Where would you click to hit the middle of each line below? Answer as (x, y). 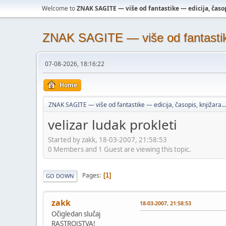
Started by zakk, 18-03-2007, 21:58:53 (107, 139)
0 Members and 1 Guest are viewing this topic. (120, 149)
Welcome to (59, 8)
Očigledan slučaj (76, 214)
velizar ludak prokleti (112, 125)
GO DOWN (60, 176)
